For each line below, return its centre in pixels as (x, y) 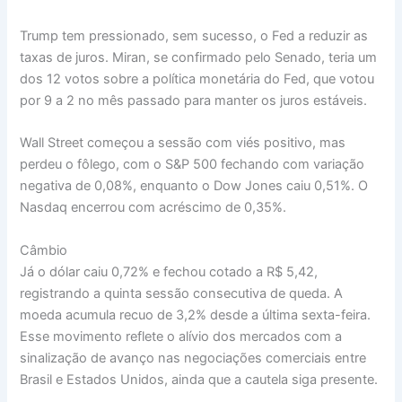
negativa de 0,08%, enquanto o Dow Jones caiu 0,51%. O (194, 186)
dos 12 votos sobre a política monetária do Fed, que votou (197, 79)
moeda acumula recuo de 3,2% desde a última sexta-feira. (196, 315)
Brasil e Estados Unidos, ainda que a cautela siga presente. (199, 379)
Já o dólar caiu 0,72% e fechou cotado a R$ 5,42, (169, 271)
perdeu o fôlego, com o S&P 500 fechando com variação (192, 165)
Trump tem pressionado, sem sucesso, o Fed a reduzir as (194, 35)
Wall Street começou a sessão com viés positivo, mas (183, 143)
